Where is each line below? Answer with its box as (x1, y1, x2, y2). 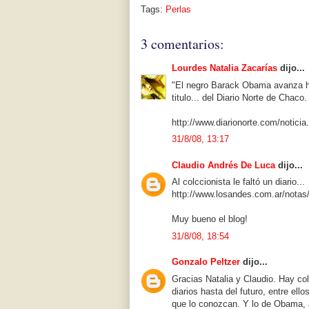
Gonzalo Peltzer (172, 257, 240, 268)
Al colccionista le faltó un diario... (172, 177, 305, 188)
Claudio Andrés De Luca (172, 159, 275, 170)
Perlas (166, 4, 191, 15)
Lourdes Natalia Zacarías (172, 63, 277, 74)
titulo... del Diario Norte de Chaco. (172, 92, 307, 103)
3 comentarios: (141, 34, 224, 54)
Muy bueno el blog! (172, 214, 248, 225)
